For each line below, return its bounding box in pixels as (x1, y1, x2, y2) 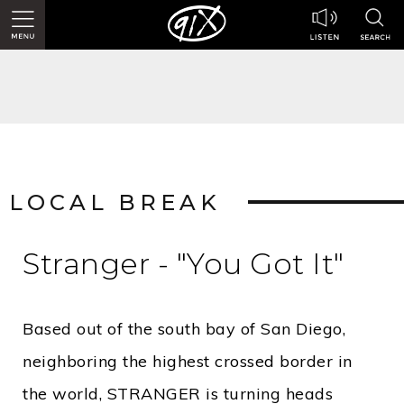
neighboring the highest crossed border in (23, 351, 353, 372)
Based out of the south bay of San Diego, (23, 318, 345, 339)
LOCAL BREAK (9, 189, 221, 216)
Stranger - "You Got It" (23, 246, 344, 281)
